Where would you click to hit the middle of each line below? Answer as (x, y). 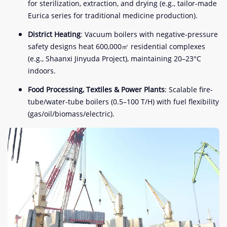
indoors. (42, 70)
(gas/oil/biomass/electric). (71, 113)
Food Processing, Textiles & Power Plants (96, 89)
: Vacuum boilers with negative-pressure (149, 34)
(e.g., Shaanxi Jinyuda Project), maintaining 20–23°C (115, 58)
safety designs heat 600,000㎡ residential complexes (117, 46)
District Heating (54, 34)
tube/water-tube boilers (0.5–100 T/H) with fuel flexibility (123, 101)
